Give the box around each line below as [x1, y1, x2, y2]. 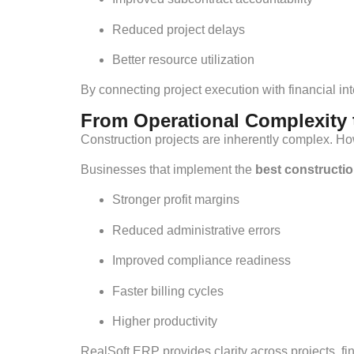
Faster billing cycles [112, 284, 224, 298]
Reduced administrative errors [112, 223, 281, 237]
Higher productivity [112, 314, 217, 329]
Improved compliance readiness [112, 254, 291, 268]
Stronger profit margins [112, 193, 239, 207]
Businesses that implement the [81, 163, 255, 177]
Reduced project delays [112, 22, 245, 36]
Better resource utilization [112, 52, 254, 66]
